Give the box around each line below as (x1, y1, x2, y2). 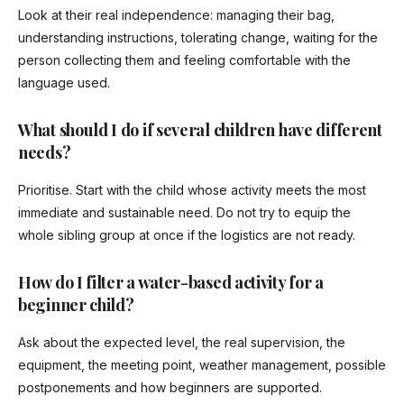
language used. (18, 75, 110, 91)
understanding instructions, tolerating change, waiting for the (18, 30, 378, 46)
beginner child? (18, 294, 134, 317)
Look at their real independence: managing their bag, (18, 7, 335, 23)
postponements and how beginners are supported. (18, 380, 322, 396)
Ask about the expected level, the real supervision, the (18, 335, 345, 351)
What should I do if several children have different (18, 119, 382, 142)
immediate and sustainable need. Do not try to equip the (18, 205, 351, 221)
